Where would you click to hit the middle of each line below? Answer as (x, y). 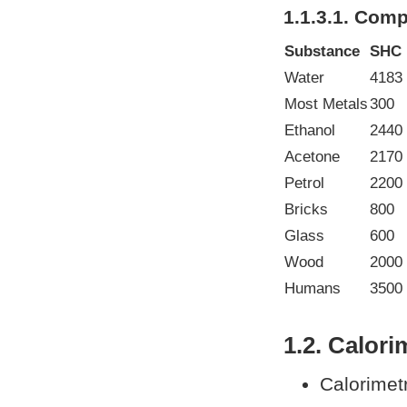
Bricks (306, 210)
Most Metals (326, 104)
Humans (313, 289)
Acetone (312, 157)
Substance (322, 52)
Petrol (304, 184)
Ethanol (310, 131)
